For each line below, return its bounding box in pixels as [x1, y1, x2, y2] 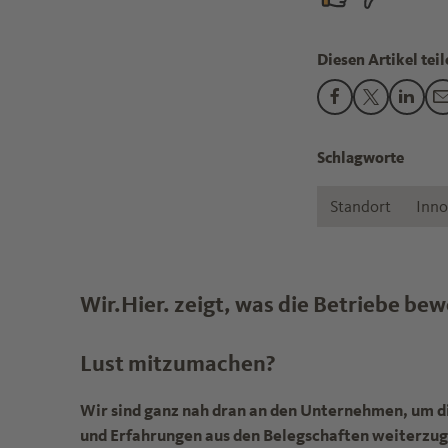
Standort [329, 195, 391, 216]
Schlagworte [316, 147, 404, 167]
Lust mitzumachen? [80, 349, 276, 377]
